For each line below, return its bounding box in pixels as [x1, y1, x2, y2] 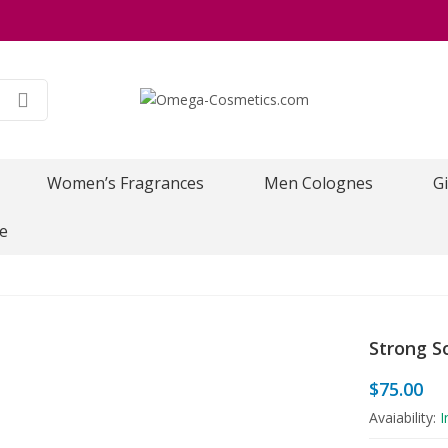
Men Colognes [264, 172, 373, 194]
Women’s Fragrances [47, 172, 204, 194]
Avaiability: [369, 408, 440, 427]
